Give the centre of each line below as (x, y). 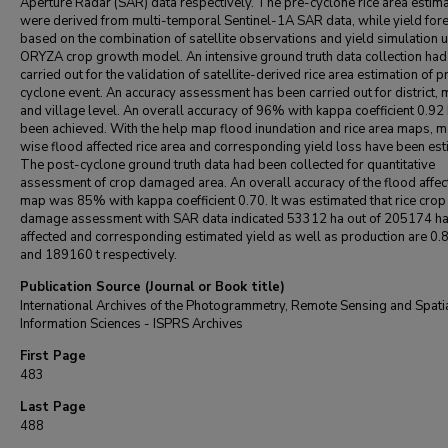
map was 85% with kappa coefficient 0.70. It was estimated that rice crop (233, 201)
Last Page (53, 407)
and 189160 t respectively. (98, 255)
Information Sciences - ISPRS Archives (131, 324)
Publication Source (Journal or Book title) (152, 287)
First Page (53, 356)
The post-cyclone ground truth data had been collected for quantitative (227, 165)
